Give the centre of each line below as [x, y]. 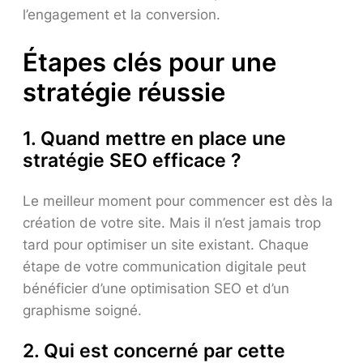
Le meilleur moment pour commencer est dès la [178, 201]
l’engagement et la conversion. [122, 15]
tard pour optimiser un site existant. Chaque [166, 244]
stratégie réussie [124, 92]
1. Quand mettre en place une [154, 138]
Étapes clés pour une [149, 62]
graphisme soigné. [82, 310]
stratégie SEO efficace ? [132, 160]
